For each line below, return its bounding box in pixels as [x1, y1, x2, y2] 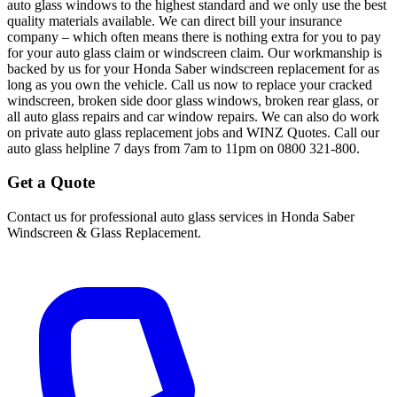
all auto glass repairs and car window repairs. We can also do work [7, 108, 379, 124]
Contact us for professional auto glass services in [7, 209, 281, 225]
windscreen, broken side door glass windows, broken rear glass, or [7, 92, 378, 108]
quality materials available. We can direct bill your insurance [7, 12, 342, 28]
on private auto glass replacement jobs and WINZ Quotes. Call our [7, 124, 379, 140]
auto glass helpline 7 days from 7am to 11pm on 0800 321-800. [7, 140, 360, 156]
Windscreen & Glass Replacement [7, 225, 198, 241]
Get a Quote [7, 173, 95, 192]
